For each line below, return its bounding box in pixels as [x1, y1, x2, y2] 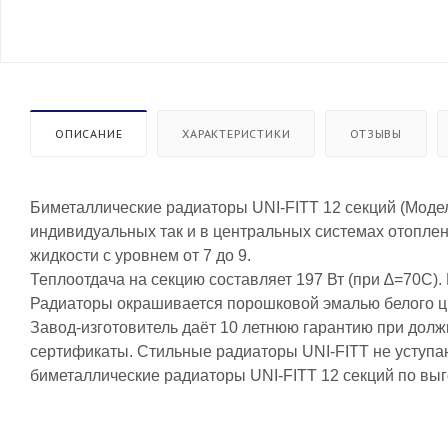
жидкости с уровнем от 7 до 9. [30, 246, 251, 264]
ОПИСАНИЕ [55, 126, 123, 141]
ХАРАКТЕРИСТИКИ [182, 126, 291, 141]
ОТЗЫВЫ [350, 126, 403, 141]
